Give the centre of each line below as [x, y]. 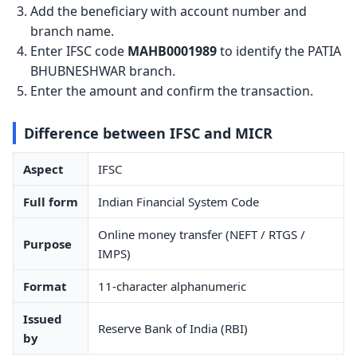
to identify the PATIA [279, 51]
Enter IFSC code [79, 51]
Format [45, 286]
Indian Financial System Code [178, 201]
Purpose [47, 243]
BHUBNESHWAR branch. [103, 71]
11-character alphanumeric [172, 286]
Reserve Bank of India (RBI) [173, 328]
